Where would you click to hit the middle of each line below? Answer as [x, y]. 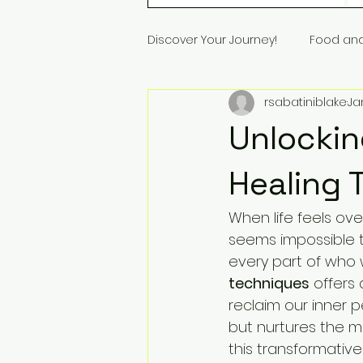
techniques [269, 283]
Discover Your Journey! [212, 40]
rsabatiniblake [305, 102]
